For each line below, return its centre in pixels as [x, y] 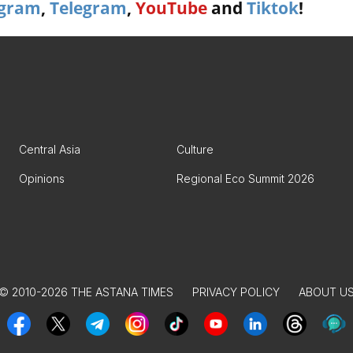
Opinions [42, 178]
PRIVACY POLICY [236, 292]
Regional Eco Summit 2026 [245, 178]
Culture [195, 149]
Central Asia [50, 149]
